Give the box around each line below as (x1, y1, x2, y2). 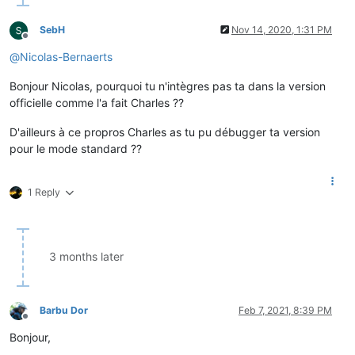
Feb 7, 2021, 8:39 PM (239, 303, 332, 316)
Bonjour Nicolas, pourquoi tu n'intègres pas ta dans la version (10, 78, 326, 93)
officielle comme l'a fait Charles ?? (10, 95, 184, 109)
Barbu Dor (40, 303, 88, 316)
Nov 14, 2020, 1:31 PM (231, 23, 332, 36)
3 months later (49, 249, 124, 263)
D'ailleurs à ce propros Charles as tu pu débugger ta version (10, 124, 320, 139)
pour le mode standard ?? (10, 141, 142, 155)
